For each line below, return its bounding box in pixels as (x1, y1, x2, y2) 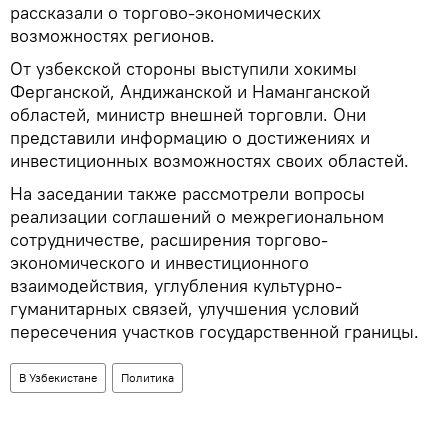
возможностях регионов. (10, 23, 215, 47)
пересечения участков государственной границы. (10, 319, 419, 343)
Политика (121, 369, 174, 385)
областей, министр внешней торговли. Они (10, 102, 366, 126)
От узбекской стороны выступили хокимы (10, 56, 357, 80)
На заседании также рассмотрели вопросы (10, 181, 365, 205)
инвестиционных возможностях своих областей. (10, 148, 409, 172)
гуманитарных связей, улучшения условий (10, 296, 359, 320)
